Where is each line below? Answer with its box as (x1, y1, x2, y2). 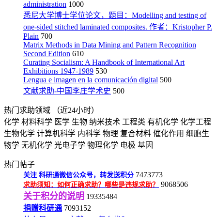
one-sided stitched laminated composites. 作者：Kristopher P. (23, 23, 212, 31)
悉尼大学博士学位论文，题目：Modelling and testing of (23, 11, 206, 19)
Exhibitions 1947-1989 (23, 67, 93, 75)
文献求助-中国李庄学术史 (23, 87, 111, 95)
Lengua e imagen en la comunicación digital (23, 76, 158, 84)
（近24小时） (52, 106, 99, 114)
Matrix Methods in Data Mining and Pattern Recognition (23, 41, 196, 49)
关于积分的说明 (23, 191, 84, 201)
